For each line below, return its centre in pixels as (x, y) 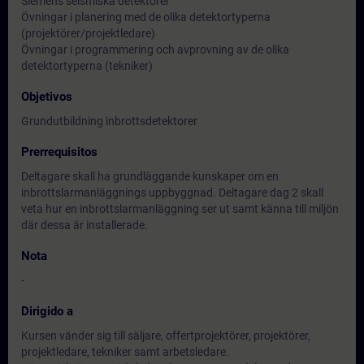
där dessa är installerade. (84, 225)
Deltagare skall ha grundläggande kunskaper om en (150, 176)
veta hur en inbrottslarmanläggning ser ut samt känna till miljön (180, 209)
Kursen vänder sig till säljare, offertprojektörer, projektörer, (166, 336)
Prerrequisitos (59, 152)
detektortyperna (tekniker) (87, 66)
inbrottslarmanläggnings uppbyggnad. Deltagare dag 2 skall (172, 193)
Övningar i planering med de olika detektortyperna (146, 17)
